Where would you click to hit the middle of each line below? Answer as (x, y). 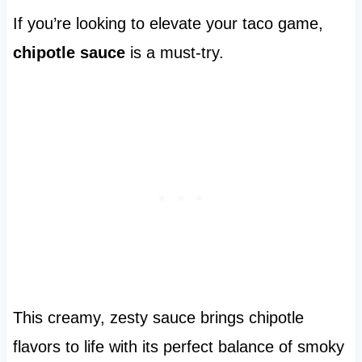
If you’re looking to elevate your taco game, (168, 24)
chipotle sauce (69, 53)
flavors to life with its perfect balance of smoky (178, 347)
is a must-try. (174, 53)
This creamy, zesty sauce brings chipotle (158, 318)
